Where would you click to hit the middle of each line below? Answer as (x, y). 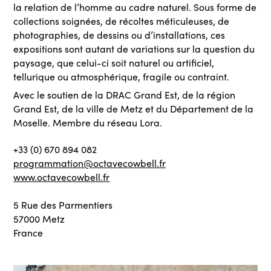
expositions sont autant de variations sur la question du (134, 49)
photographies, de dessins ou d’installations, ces (119, 35)
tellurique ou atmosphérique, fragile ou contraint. (122, 77)
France (28, 233)
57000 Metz (39, 219)
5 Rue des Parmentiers (63, 205)
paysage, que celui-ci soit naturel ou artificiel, (114, 63)
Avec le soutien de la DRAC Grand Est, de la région (125, 95)
